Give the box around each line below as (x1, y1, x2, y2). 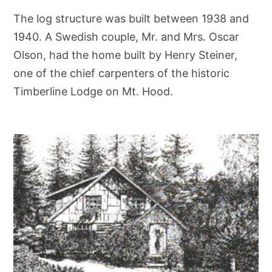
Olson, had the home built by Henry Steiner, (13, 48, 238, 61)
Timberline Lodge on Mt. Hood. (13, 84, 174, 98)
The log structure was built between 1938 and (13, 12, 250, 25)
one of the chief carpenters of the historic (13, 66, 230, 80)
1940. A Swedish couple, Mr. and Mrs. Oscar (13, 30, 240, 43)
